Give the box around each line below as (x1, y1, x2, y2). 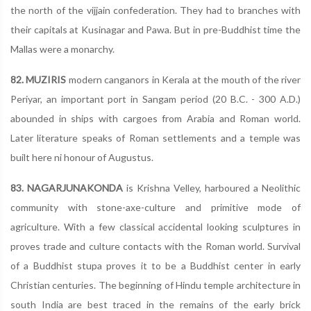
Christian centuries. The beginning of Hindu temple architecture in (10, 279, 301, 291)
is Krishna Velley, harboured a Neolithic (123, 182, 301, 194)
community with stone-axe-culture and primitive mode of (10, 201, 301, 213)
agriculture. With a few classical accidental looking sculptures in (10, 221, 301, 233)
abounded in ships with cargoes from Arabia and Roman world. (10, 112, 301, 124)
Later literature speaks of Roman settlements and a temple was (10, 132, 301, 144)
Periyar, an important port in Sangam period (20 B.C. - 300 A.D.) (10, 93, 301, 105)
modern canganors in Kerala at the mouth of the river (66, 74, 301, 85)
